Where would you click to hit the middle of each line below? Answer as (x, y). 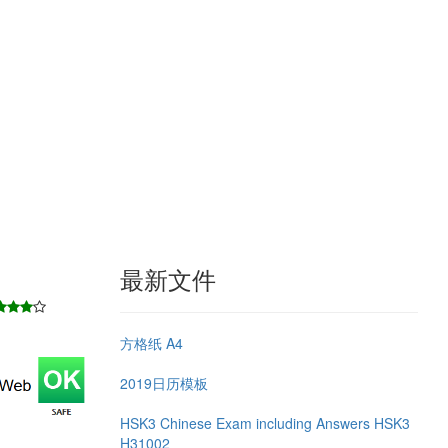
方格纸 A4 (151, 342)
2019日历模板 (163, 382)
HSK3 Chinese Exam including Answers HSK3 (264, 422)
